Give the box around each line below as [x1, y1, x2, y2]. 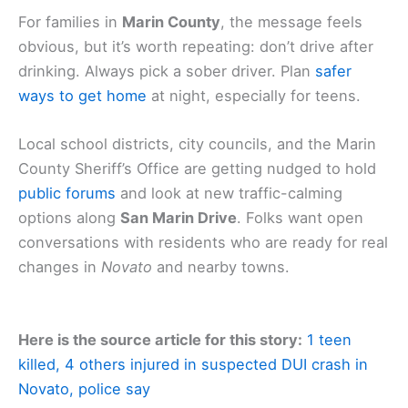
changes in [18, 257, 101, 276]
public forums [18, 183, 116, 202]
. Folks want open [237, 208, 363, 227]
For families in [18, 12, 122, 31]
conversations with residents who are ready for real [18, 232, 388, 251]
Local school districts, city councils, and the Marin [18, 134, 376, 153]
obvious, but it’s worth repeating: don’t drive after [18, 36, 373, 56]
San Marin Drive [120, 208, 237, 227]
